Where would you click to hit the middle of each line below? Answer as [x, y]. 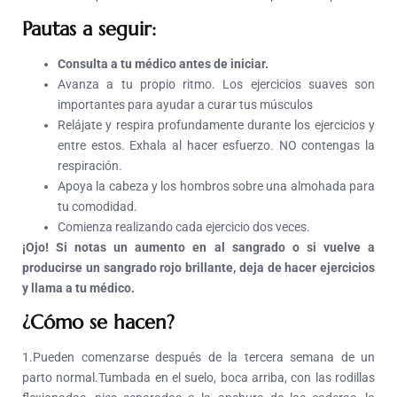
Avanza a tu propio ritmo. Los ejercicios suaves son [216, 85]
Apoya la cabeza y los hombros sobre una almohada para [216, 187]
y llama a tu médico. [78, 288]
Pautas [49, 29]
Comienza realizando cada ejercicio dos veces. [184, 227]
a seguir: [116, 29]
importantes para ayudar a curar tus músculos [185, 105]
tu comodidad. [97, 207]
